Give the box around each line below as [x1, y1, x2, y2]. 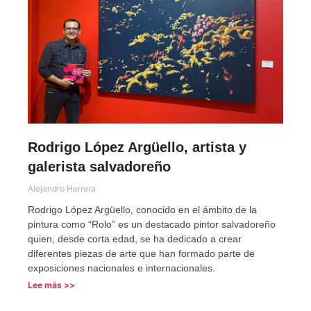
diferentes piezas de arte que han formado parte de [28, 248, 255, 260]
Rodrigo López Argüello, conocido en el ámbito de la [28, 204, 257, 216]
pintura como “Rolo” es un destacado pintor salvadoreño [28, 219, 276, 230]
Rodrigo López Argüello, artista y [28, 140, 246, 155]
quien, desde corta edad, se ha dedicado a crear [28, 233, 242, 245]
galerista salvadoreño [28, 159, 171, 175]
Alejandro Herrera [28, 183, 96, 194]
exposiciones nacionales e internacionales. [28, 262, 215, 274]
